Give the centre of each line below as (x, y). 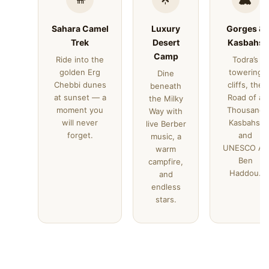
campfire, (166, 162)
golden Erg (80, 72)
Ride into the (80, 59)
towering (245, 72)
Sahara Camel (80, 29)
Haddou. (245, 173)
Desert (166, 42)
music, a (166, 136)
